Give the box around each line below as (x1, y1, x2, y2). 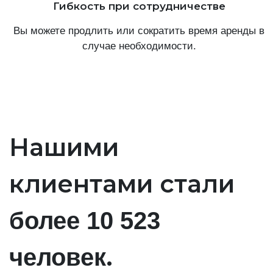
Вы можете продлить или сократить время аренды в (13, 24, 264, 37)
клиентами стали (9, 168, 235, 199)
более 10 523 (9, 207, 160, 234)
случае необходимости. (82, 40, 196, 52)
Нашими (9, 132, 119, 162)
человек (9, 243, 106, 271)
